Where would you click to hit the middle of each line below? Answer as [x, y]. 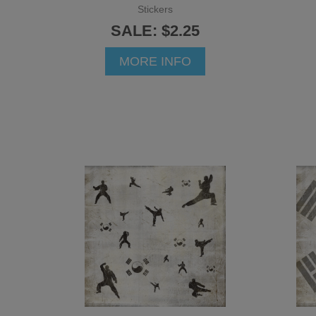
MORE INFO [155, 61]
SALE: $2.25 [155, 30]
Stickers [155, 9]
